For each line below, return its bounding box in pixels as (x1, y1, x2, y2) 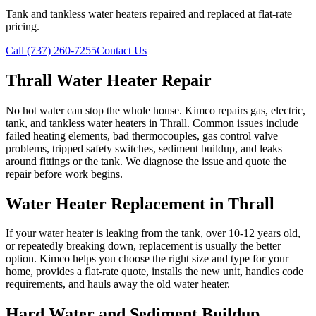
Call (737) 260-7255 (6, 44, 97, 56)
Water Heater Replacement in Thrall (6, 194, 274, 213)
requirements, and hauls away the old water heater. (6, 278, 230, 291)
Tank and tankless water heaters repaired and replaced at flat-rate (6, 7, 292, 20)
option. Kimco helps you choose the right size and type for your (6, 253, 288, 265)
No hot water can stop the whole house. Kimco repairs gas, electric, (6, 104, 305, 116)
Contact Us (97, 44, 147, 56)
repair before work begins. (6, 167, 123, 180)
